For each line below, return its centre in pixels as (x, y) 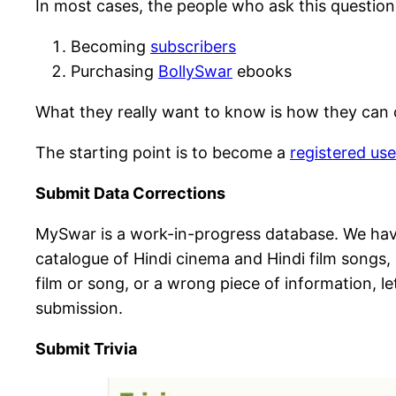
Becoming (110, 47)
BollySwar (195, 72)
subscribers (193, 47)
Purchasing (114, 72)
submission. (79, 308)
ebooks (262, 72)
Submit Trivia (86, 349)
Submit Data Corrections (130, 194)
